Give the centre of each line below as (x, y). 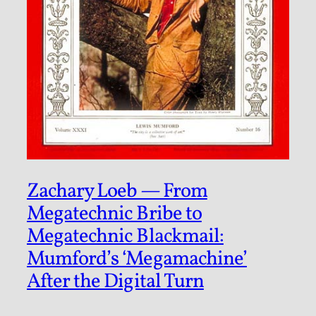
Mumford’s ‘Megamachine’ (137, 260)
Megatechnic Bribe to (114, 215)
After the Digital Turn (115, 282)
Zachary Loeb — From (117, 192)
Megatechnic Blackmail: (125, 237)
